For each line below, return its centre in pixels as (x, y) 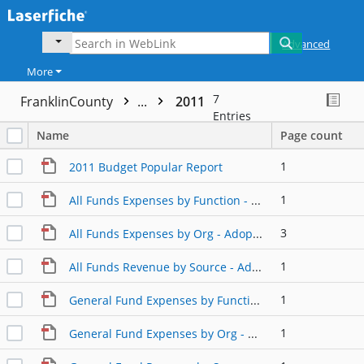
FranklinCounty (68, 102)
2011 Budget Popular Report (145, 167)
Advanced (306, 44)
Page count (312, 136)
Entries (232, 116)
